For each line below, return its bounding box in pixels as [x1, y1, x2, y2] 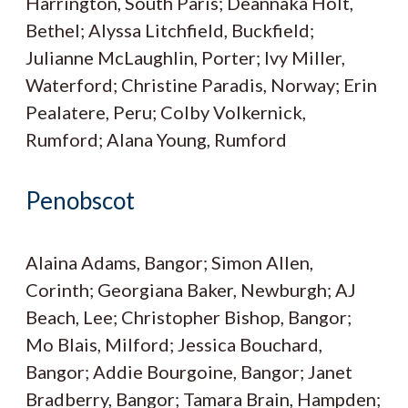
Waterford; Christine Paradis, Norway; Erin [25, 73, 377, 96]
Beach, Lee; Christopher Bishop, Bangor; [25, 305, 352, 328]
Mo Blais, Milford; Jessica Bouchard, [25, 332, 322, 355]
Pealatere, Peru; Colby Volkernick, [25, 100, 306, 123]
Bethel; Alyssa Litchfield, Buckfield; [25, 18, 314, 41]
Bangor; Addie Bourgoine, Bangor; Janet [25, 360, 352, 382]
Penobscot [25, 186, 135, 216]
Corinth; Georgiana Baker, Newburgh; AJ [25, 278, 356, 301]
